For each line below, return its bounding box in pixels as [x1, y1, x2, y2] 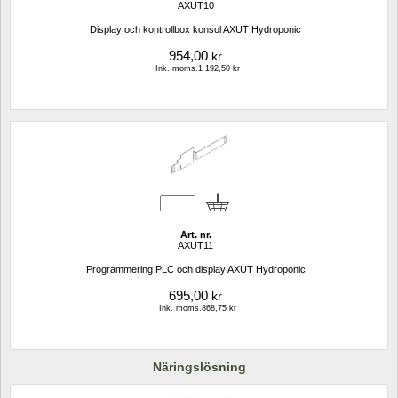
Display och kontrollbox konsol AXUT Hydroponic [90, 24, 301, 36]
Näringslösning [152, 359, 246, 374]
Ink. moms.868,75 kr [159, 304, 236, 314]
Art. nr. [179, 229, 211, 241]
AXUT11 [178, 240, 213, 251]
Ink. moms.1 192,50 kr [155, 64, 240, 74]
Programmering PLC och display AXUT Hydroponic [85, 264, 306, 275]
